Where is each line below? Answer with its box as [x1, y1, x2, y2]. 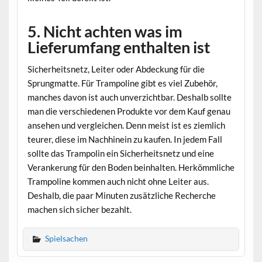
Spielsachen [44, 233, 88, 243]
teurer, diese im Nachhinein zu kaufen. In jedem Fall [27, 133, 222, 144]
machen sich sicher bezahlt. [27, 204, 132, 215]
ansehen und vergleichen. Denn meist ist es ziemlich [27, 119, 225, 130]
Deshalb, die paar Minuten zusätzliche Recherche [27, 189, 216, 201]
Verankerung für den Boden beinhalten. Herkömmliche [27, 161, 235, 173]
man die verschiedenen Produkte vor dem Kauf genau [27, 105, 230, 116]
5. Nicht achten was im [27, 22, 182, 42]
